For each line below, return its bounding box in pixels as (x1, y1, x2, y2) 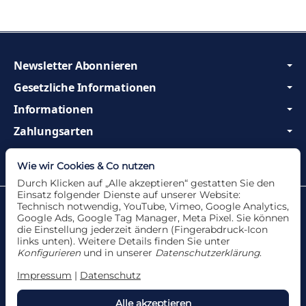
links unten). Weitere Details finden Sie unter (17, 236, 230, 247)
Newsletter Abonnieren (14, 58, 138, 74)
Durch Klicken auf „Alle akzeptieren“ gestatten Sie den (17, 178, 275, 189)
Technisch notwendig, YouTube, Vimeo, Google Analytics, (17, 201, 289, 212)
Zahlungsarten (14, 124, 94, 139)
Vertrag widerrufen (108, 262, 198, 273)
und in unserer (81, 247, 155, 259)
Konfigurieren (17, 247, 81, 259)
